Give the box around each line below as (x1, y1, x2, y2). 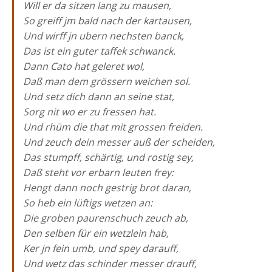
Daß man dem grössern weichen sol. (23, 75, 190, 88)
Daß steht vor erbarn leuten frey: (23, 166, 174, 179)
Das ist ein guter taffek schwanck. (23, 44, 175, 58)
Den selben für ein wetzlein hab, (23, 226, 169, 240)
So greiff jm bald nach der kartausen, (23, 14, 192, 27)
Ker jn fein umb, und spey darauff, (23, 242, 178, 255)
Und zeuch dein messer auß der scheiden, (23, 135, 215, 149)
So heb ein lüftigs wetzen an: (23, 196, 152, 209)
